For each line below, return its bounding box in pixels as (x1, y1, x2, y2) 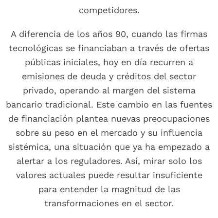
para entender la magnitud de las (38, 184, 180, 195)
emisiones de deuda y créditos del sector (22, 71, 196, 82)
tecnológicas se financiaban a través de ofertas (9, 43, 209, 54)
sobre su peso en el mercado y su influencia (16, 127, 202, 138)
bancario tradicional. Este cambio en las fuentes (6, 99, 212, 110)
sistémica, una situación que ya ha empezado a (8, 142, 210, 152)
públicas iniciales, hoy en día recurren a (25, 57, 193, 68)
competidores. (78, 5, 140, 16)
